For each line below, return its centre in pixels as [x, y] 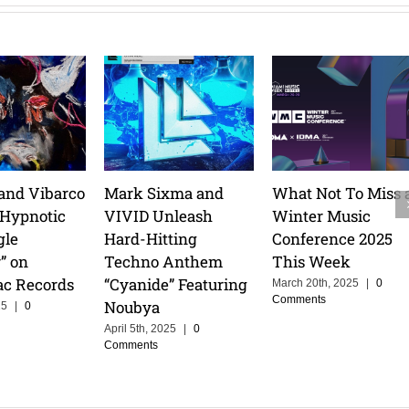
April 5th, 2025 [140, 329]
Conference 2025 [333, 238]
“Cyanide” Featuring [175, 284]
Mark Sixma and [163, 193]
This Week [312, 261]
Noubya [131, 307]
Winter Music [322, 215]
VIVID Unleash [158, 215]
